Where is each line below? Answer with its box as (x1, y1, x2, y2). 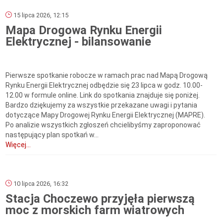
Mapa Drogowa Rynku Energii (5, 23, 163, 38)
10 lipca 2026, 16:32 (12, 180, 69, 188)
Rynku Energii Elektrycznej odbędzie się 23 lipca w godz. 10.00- (5, 81, 203, 90)
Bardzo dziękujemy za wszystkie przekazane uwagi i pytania (5, 101, 198, 110)
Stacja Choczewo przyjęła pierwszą (5, 192, 195, 206)
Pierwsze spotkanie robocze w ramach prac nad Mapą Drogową (5, 71, 208, 80)
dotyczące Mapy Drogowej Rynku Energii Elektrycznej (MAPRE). (5, 111, 206, 119)
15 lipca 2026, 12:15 (12, 11, 69, 19)
